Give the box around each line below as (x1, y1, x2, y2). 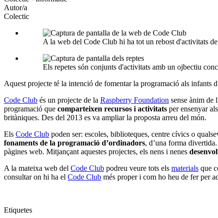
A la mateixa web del (4, 164, 71, 173)
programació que (4, 105, 57, 113)
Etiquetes (4, 206, 32, 215)
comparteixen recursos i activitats (57, 105, 167, 113)
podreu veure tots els (104, 164, 171, 173)
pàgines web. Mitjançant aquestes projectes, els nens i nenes (4, 147, 189, 156)
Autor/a (4, 3, 27, 12)
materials (171, 164, 199, 173)
